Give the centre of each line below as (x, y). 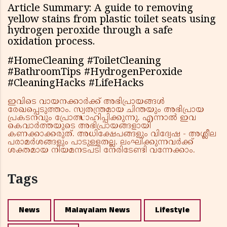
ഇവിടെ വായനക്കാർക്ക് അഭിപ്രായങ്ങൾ (86, 102)
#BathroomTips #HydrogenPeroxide (95, 73)
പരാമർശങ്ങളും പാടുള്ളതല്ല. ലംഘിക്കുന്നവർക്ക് (101, 143)
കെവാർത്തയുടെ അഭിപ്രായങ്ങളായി (79, 126)
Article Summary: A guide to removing (100, 9)
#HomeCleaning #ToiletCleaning (84, 62)
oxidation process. (51, 43)
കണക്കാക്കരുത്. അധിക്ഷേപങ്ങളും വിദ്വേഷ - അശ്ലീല (112, 135)
